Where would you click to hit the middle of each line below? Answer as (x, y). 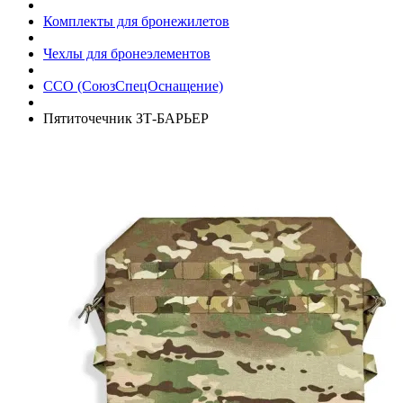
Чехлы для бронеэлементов (127, 53)
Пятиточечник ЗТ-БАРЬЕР (126, 118)
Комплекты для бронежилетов (136, 21)
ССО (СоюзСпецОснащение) (133, 85)
